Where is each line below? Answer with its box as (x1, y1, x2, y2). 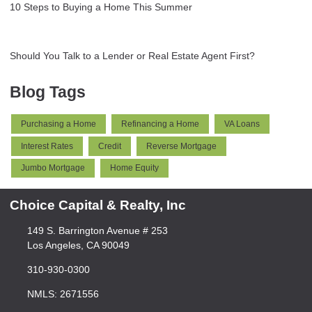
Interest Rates (21, 141, 73, 151)
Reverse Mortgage (146, 141, 217, 151)
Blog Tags (10, 83, 86, 101)
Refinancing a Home (121, 119, 199, 130)
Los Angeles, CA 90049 (26, 240, 130, 251)
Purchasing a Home (21, 119, 96, 130)
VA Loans (224, 119, 260, 130)
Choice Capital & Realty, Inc (10, 198, 186, 213)
